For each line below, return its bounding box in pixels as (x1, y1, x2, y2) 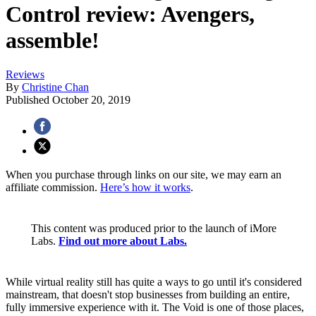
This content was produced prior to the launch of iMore (31, 222, 276, 235)
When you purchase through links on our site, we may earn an (6, 169, 281, 181)
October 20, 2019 (52, 94, 130, 107)
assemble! (6, 27, 99, 53)
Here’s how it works (100, 181, 190, 194)
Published (6, 94, 52, 107)
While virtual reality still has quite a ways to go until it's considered (6, 276, 302, 288)
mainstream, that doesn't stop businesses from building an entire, (6, 288, 290, 301)
